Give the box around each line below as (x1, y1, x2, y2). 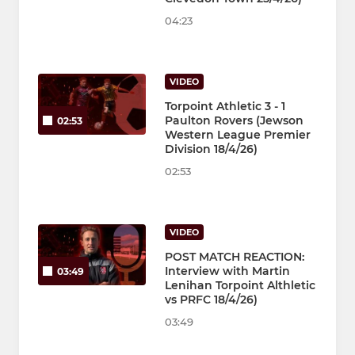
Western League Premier (165, 128, 311, 143)
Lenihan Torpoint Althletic (165, 278, 315, 293)
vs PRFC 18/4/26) (165, 292, 258, 307)
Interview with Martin (165, 264, 290, 279)
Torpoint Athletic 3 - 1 (165, 99, 285, 114)
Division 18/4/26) (165, 142, 258, 157)
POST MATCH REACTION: (165, 250, 304, 265)
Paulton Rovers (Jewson (165, 113, 303, 128)
